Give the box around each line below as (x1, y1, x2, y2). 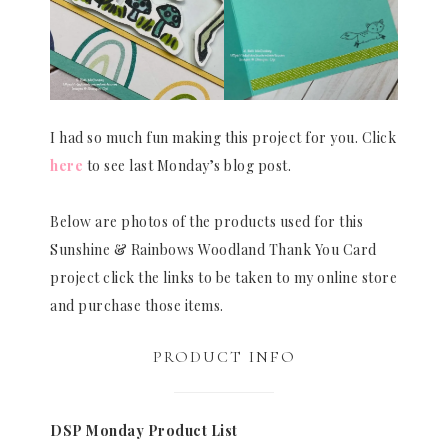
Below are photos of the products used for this (50, 212, 363, 232)
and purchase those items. (50, 296, 224, 316)
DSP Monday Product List (50, 420, 238, 440)
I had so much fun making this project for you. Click (50, 128, 396, 148)
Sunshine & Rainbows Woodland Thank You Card (50, 240, 377, 260)
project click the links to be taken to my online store (50, 268, 397, 288)
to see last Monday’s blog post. (83, 156, 291, 176)
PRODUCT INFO (152, 347, 296, 368)
